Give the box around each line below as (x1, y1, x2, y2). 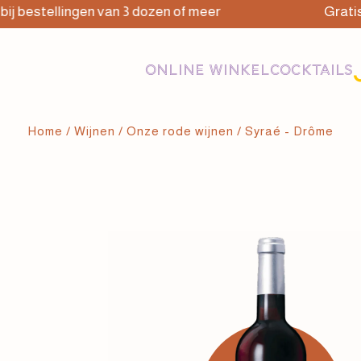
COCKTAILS (270, 60, 354, 79)
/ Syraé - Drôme (234, 124, 334, 139)
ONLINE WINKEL (145, 60, 270, 79)
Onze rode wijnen (127, 124, 234, 139)
